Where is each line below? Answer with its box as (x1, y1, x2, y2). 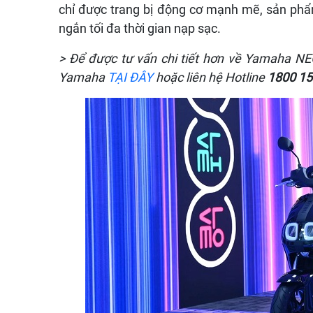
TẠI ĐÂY (108, 69, 153, 85)
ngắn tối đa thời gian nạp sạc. (59, 20, 224, 36)
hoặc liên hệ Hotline (153, 69, 268, 85)
